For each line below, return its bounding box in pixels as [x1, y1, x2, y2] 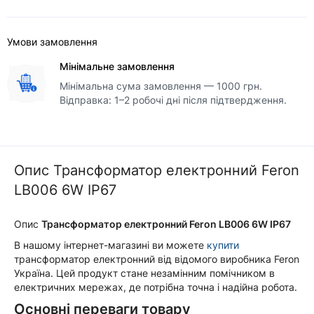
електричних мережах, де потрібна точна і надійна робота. [14, 281, 297, 293]
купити [207, 239, 239, 251]
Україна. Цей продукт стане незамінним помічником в [14, 267, 275, 279]
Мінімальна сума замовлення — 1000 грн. [60, 80, 262, 92]
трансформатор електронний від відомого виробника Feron [14, 253, 299, 265]
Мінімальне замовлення [60, 60, 175, 72]
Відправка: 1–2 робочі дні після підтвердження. [60, 94, 287, 106]
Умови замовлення [7, 36, 97, 48]
